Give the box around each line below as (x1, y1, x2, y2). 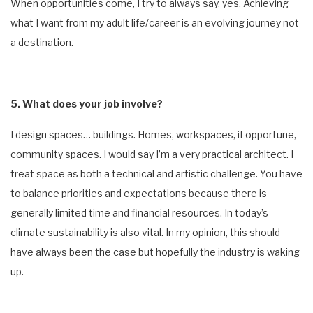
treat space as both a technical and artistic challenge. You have (10, 167, 303, 180)
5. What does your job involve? (10, 97, 163, 110)
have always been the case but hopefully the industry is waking (10, 245, 300, 258)
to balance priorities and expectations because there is (10, 187, 267, 199)
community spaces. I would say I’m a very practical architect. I (10, 147, 293, 160)
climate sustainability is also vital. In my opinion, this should (10, 226, 280, 238)
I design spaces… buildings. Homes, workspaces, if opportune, (10, 128, 296, 140)
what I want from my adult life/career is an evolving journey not (10, 16, 299, 29)
